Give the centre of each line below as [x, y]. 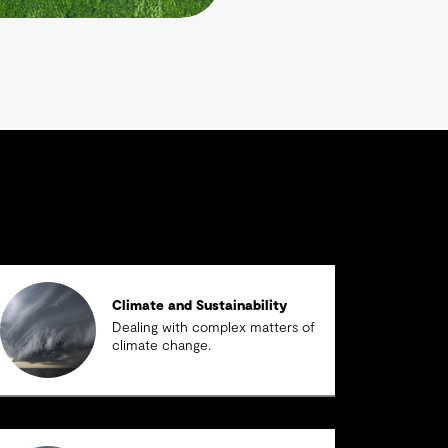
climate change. [161, 346]
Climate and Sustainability [199, 306]
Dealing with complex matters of [213, 328]
